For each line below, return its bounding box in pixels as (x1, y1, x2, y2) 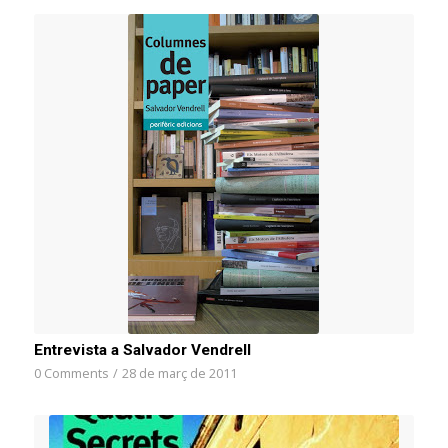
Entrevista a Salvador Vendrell (33, 341, 251, 360)
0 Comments (33, 365, 109, 383)
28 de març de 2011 (121, 365, 237, 383)
